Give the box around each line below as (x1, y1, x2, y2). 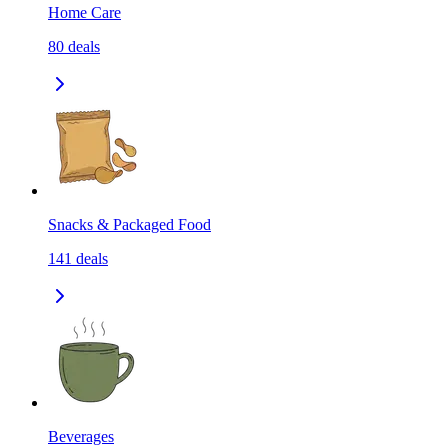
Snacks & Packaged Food (48, 216, 211, 234)
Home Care (48, 4, 121, 22)
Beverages (48, 428, 114, 446)
